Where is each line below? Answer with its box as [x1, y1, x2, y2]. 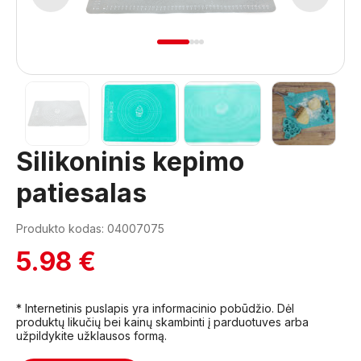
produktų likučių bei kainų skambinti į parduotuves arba [16, 315, 309, 329]
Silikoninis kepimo [16, 146, 244, 177]
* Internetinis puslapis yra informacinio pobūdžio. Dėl [16, 301, 294, 315]
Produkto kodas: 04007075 [16, 222, 164, 235]
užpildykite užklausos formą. [16, 329, 167, 342]
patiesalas [16, 177, 147, 209]
